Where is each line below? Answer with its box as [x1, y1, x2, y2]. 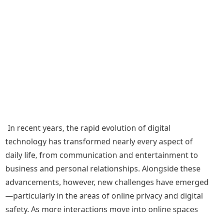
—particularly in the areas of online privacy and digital [5, 190, 203, 201]
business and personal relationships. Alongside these [5, 163, 201, 174]
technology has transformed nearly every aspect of [5, 136, 193, 147]
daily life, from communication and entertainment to [5, 150, 199, 160]
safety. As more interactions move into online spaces [5, 204, 199, 215]
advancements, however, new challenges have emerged [5, 177, 209, 187]
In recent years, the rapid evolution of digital [8, 123, 171, 133]
